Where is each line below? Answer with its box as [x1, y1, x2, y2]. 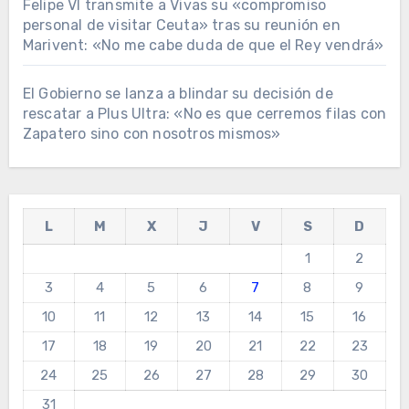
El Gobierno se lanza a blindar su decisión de [22, 85, 333, 103]
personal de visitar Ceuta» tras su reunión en [22, 16, 341, 35]
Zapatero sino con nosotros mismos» [22, 125, 281, 143]
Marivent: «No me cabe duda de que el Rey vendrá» [22, 37, 384, 55]
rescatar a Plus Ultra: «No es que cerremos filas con [22, 105, 387, 123]
